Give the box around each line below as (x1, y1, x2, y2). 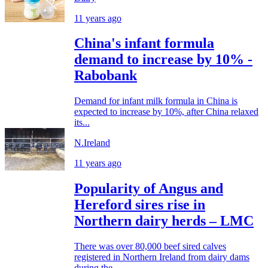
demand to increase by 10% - (74, 51, 252, 68)
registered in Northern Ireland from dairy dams (74, 252, 249, 263)
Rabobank (74, 68, 137, 84)
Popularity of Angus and (74, 181, 223, 197)
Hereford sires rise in (74, 197, 205, 213)
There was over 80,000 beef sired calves (74, 241, 226, 252)
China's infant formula (74, 35, 214, 51)
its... (74, 117, 90, 128)
